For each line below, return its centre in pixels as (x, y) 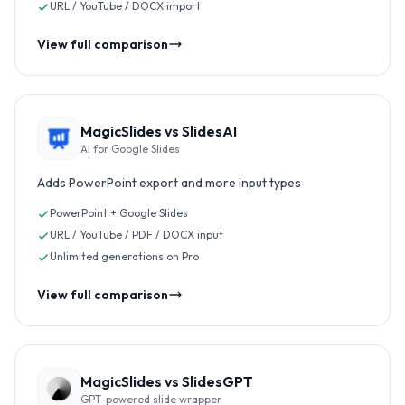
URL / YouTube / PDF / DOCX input (137, 235)
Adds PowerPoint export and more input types (169, 183)
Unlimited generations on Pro (124, 256)
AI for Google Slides (130, 149)
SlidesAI (209, 131)
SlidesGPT (217, 381)
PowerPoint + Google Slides (119, 213)
